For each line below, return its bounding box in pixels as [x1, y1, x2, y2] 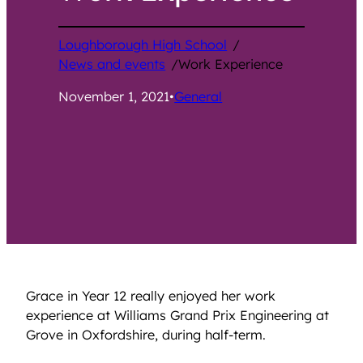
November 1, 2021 [58, 88, 170, 105]
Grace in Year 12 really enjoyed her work [26, 288, 275, 305]
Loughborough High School [58, 36, 228, 53]
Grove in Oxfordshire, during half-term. [26, 327, 266, 344]
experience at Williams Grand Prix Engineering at [26, 307, 329, 324]
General [174, 88, 223, 105]
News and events [58, 55, 166, 72]
